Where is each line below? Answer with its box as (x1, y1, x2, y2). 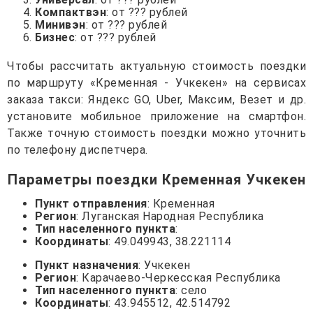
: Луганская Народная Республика (76, 209, 264, 223)
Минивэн (35, 17, 86, 31)
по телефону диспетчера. (7, 143, 148, 156)
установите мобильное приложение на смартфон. (7, 109, 306, 123)
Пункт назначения (35, 258, 138, 272)
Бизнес (35, 30, 75, 44)
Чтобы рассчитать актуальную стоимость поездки (7, 59, 306, 73)
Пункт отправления (35, 196, 147, 210)
